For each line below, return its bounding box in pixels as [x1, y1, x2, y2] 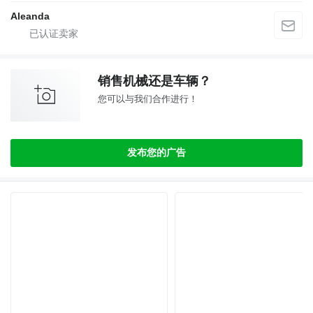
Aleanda [10, 10, 50, 22]
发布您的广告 [127, 146, 186, 158]
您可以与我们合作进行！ [98, 93, 198, 104]
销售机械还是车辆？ [98, 73, 211, 88]
